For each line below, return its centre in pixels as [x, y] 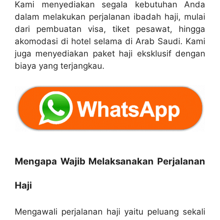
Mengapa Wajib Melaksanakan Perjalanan [110, 161]
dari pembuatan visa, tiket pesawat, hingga [110, 29]
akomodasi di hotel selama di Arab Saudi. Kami [110, 41]
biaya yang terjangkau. [60, 66]
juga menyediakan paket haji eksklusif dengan [110, 54]
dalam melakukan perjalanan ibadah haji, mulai [110, 17]
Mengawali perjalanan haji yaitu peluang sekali [110, 211]
